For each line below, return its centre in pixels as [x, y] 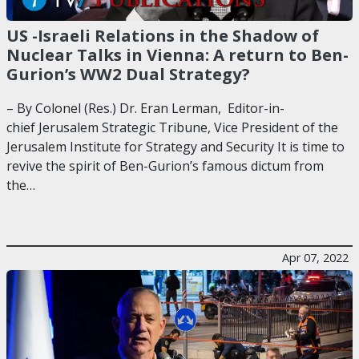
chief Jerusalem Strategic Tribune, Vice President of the [172, 128]
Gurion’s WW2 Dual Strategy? [128, 73]
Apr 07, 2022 [315, 258]
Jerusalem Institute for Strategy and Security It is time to [175, 147]
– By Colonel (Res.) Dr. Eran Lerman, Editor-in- [145, 109]
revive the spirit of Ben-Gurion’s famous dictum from [165, 166]
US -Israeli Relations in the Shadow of [163, 35]
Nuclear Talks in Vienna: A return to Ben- [177, 54]
